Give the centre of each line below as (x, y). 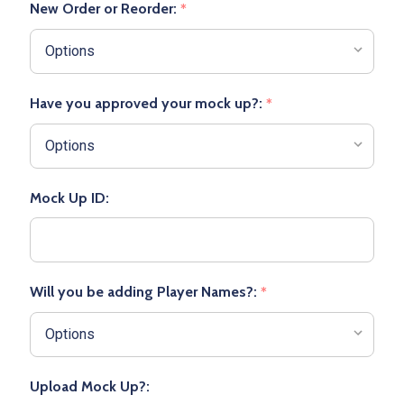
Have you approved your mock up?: (148, 103)
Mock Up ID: (69, 197)
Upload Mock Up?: (90, 386)
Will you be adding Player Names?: (145, 291)
